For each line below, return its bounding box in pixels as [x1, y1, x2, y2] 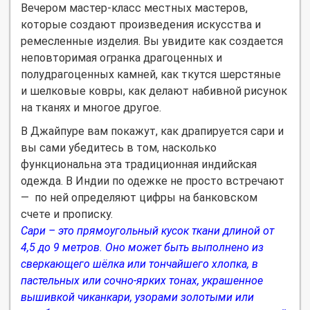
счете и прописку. [21, 207, 113, 221]
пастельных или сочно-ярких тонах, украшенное [21, 273, 263, 287]
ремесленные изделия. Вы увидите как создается [21, 34, 283, 48]
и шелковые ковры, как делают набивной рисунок [21, 84, 287, 98]
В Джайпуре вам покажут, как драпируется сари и [21, 124, 284, 138]
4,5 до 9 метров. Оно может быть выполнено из [21, 240, 264, 254]
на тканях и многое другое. [21, 100, 161, 114]
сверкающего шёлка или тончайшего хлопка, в [21, 257, 258, 271]
